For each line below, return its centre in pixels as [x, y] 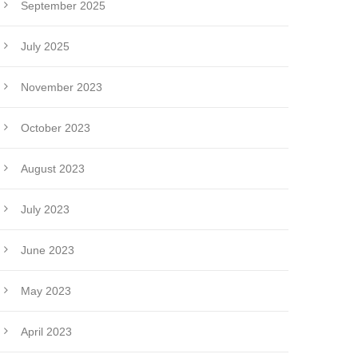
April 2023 [46, 332]
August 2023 [52, 169]
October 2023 [55, 128]
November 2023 [61, 88]
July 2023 [45, 210]
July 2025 [45, 47]
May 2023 [46, 291]
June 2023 [47, 251]
